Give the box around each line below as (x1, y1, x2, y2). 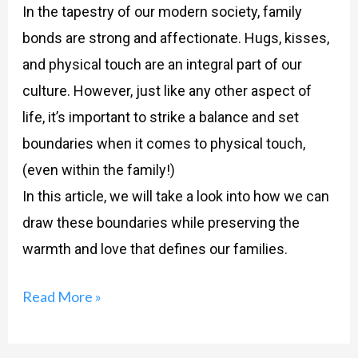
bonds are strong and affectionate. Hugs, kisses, (22, 30, 329, 47)
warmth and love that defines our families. (22, 241, 288, 258)
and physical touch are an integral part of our (22, 56, 302, 74)
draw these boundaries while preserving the (22, 214, 300, 232)
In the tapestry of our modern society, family (22, 3, 302, 21)
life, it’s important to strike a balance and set (22, 109, 299, 126)
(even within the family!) (22, 161, 175, 179)
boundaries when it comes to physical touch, (22, 135, 305, 153)
